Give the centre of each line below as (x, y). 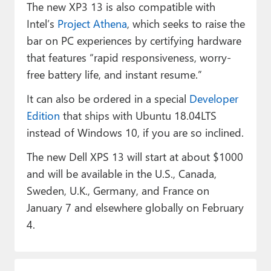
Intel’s (42, 23)
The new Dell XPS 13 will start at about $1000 (135, 156)
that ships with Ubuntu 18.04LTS (138, 115)
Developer (214, 98)
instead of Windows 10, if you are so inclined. (135, 132)
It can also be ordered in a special (108, 98)
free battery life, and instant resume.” (114, 74)
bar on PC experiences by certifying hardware (134, 40)
